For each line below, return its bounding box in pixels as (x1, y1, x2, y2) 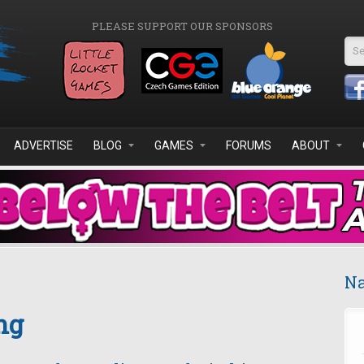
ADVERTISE (14, 139, 73, 152)
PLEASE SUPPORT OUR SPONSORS (91, 19, 273, 33)
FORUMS (226, 139, 271, 152)
